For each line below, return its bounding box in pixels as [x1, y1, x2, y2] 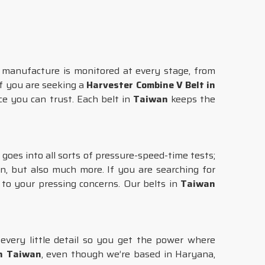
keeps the [167, 92, 216, 106]
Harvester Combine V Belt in [86, 77, 216, 92]
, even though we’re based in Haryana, [41, 247, 216, 261]
